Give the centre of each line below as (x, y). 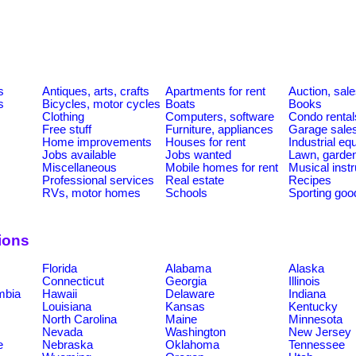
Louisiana (67, 306)
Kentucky (313, 306)
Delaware (190, 294)
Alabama (188, 268)
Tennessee (317, 344)
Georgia (186, 281)
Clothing (63, 116)
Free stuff (67, 129)
